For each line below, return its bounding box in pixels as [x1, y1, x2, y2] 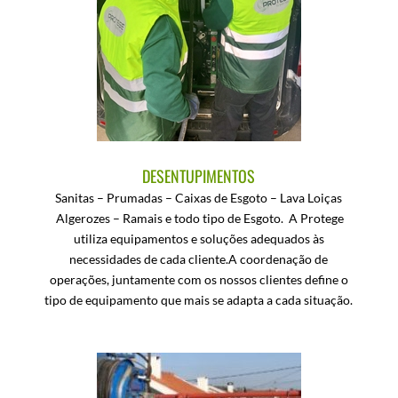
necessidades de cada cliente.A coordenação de [69, 251, 329, 267]
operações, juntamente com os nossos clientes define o [49, 272, 348, 287]
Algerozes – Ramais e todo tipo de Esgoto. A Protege [53, 211, 345, 226]
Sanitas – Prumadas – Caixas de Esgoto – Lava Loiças [55, 190, 343, 205]
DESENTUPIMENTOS [142, 164, 256, 187]
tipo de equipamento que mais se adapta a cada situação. [44, 292, 354, 307]
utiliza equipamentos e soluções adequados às [73, 231, 324, 246]
